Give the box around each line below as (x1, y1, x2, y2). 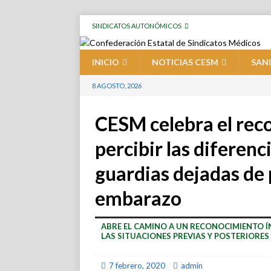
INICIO (92, 57, 119, 67)
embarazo (95, 186, 181, 210)
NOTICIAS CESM (152, 57, 218, 67)
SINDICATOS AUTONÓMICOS (92, 22, 181, 30)
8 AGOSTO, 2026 (92, 82, 142, 90)
